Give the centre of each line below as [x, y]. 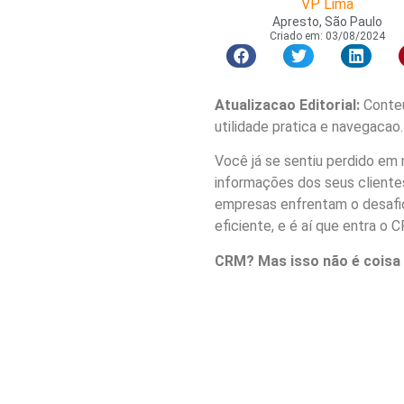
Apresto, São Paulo [327, 21]
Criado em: [296, 36]
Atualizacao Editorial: [287, 106]
